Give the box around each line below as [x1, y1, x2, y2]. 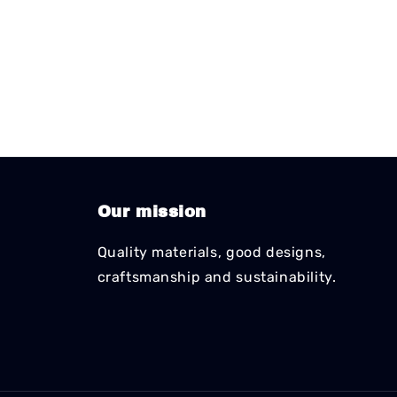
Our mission [97, 203, 207, 221]
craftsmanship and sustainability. [97, 269, 337, 285]
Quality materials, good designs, [97, 244, 326, 261]
